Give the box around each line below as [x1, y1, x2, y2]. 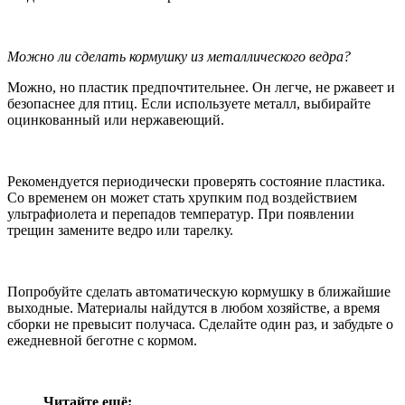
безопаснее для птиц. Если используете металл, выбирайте [7, 95, 371, 111]
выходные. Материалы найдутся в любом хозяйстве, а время [7, 299, 380, 316]
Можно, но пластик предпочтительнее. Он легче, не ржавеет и [7, 79, 395, 95]
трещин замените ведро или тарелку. [7, 221, 233, 238]
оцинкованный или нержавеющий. [7, 111, 224, 127]
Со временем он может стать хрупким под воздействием [7, 189, 357, 205]
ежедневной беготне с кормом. [7, 332, 197, 348]
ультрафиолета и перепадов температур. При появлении [7, 205, 354, 221]
